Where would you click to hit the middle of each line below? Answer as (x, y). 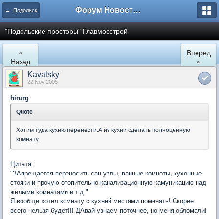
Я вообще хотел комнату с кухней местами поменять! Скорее (102, 201)
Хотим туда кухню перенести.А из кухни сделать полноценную (103, 130)
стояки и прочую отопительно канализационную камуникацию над (108, 183)
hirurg (20, 98)
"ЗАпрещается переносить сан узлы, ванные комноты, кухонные (106, 173)
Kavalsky (43, 75)
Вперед (198, 52)
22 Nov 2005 (43, 82)
